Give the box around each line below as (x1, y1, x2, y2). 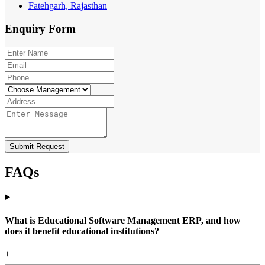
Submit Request (9, 141, 64, 151)
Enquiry (5, 22, 49, 35)
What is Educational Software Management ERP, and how (5, 215, 241, 225)
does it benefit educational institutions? (5, 225, 159, 236)
